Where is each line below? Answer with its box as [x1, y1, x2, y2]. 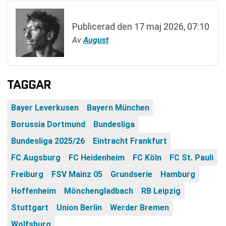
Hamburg [160, 169, 195, 179]
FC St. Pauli [169, 153, 213, 162]
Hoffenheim [11, 186, 56, 196]
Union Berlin [56, 203, 102, 212]
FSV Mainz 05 [51, 169, 102, 179]
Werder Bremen [110, 203, 169, 212]
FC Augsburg [11, 153, 61, 162]
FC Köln [133, 153, 161, 162]
